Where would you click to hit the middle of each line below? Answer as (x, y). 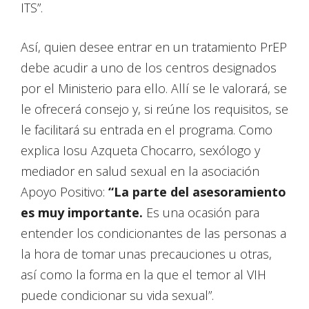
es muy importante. (82, 213)
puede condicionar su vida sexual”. (117, 296)
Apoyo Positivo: (63, 192)
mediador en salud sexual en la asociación (140, 171)
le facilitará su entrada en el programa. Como (147, 130)
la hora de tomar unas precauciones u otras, (146, 254)
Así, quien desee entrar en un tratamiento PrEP (154, 47)
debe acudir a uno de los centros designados (149, 68)
